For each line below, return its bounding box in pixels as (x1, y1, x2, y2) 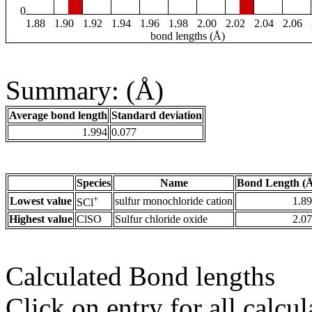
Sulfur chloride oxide (115, 213, 208, 226)
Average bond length (9, 109, 107, 122)
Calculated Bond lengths (6, 261, 275, 292)
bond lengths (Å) (150, 30, 225, 42)
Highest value (9, 213, 72, 226)
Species (77, 177, 111, 189)
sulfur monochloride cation (115, 195, 233, 208)
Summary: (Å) (6, 75, 164, 106)
